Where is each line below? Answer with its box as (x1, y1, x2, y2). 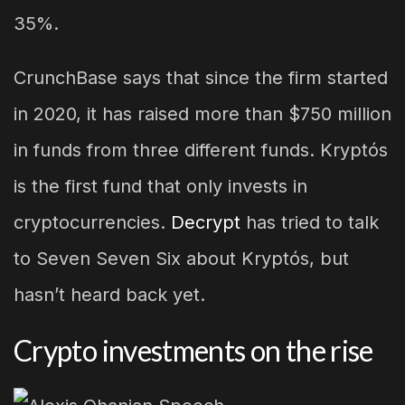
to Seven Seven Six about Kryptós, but (14, 248, 349, 270)
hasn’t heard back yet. (14, 284, 205, 306)
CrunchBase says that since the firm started (14, 67, 388, 89)
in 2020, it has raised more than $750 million (14, 103, 391, 126)
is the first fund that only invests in (14, 175, 307, 198)
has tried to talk (240, 212, 379, 234)
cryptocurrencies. (14, 212, 171, 234)
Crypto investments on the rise (14, 332, 373, 368)
